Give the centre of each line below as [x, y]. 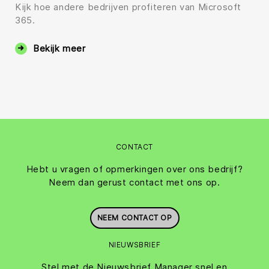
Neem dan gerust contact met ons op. [134, 182]
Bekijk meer [59, 48]
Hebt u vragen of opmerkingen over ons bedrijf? [134, 169]
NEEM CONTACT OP [134, 217]
